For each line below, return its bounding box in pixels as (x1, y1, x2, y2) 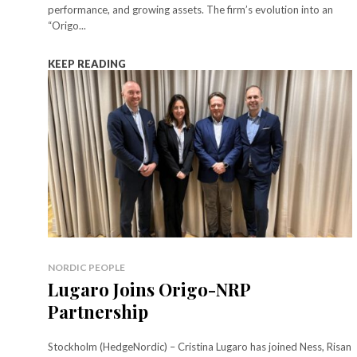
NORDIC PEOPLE (48, 261, 125, 273)
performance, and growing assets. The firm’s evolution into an (48, 2, 333, 16)
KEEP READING (48, 57, 126, 70)
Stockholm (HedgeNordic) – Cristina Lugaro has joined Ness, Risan (48, 339, 351, 353)
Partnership (48, 299, 148, 324)
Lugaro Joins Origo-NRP (48, 277, 251, 301)
